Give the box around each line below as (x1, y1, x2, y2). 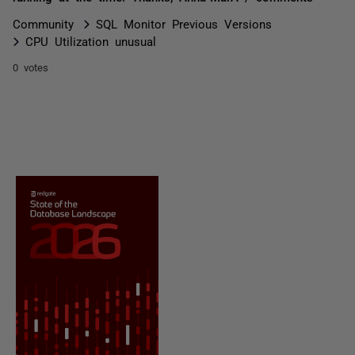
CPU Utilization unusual (25, 35, 156, 47)
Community (13, 17, 74, 29)
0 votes (13, 62, 48, 72)
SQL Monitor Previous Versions (96, 17, 272, 29)
